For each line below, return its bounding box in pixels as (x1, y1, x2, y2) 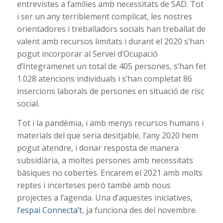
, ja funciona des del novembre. (82, 204, 197, 216)
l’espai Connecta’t (16, 204, 82, 216)
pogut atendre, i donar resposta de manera (16, 142, 179, 153)
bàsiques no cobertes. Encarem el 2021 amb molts (16, 167, 203, 178)
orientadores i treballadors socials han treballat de (16, 23, 206, 35)
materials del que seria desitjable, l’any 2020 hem (16, 129, 198, 141)
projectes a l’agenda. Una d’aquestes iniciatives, (16, 192, 193, 203)
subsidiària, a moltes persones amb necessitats (16, 154, 193, 166)
